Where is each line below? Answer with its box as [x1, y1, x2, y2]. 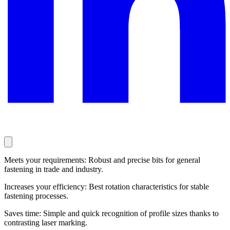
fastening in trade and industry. [4, 165, 103, 174]
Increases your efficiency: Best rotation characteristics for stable [4, 182, 209, 191]
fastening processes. [4, 191, 68, 201]
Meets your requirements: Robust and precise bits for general [4, 156, 200, 165]
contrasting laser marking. [4, 218, 87, 227]
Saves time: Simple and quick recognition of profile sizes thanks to [4, 209, 219, 218]
